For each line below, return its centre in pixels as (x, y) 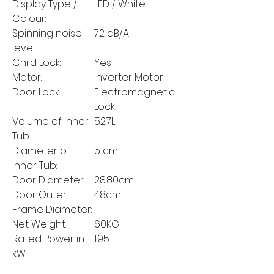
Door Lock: (36, 92)
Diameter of (41, 151)
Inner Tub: (35, 166)
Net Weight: (39, 224)
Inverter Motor (129, 78)
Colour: (29, 19)
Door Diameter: (48, 180)
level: (24, 48)
